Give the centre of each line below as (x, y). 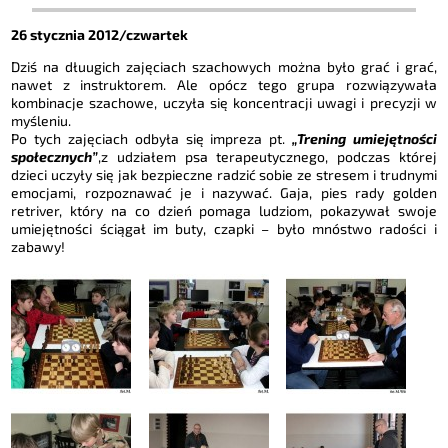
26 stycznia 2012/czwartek (100, 34)
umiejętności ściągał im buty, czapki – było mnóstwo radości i (224, 228)
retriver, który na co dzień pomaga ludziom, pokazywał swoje (224, 210)
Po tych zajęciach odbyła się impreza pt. (152, 138)
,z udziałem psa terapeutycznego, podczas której (267, 156)
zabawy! (38, 246)
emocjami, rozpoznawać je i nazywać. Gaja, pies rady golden (224, 192)
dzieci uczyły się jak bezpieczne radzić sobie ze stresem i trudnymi (224, 174)
